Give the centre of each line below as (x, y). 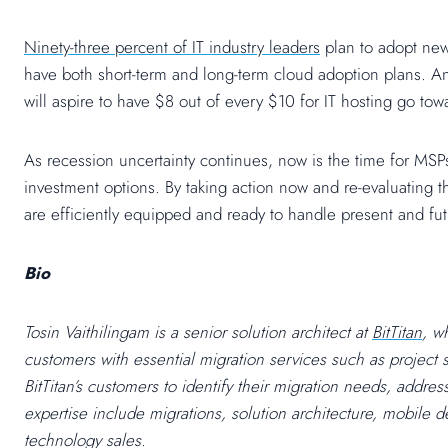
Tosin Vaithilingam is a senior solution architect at (198, 332)
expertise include (84, 413)
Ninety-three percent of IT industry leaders (172, 47)
